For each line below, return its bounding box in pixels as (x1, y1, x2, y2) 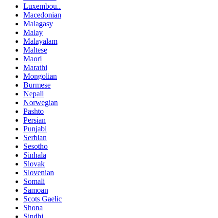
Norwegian (23, 98, 58, 107)
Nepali (23, 90, 44, 98)
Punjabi (23, 125, 47, 133)
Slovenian (23, 168, 54, 177)
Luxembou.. (23, 2, 61, 11)
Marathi (23, 63, 47, 72)
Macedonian (23, 11, 61, 19)
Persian (23, 116, 46, 125)
